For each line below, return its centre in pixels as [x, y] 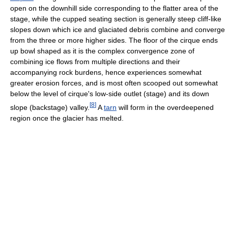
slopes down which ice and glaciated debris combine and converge [118, 30]
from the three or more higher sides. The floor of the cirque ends [114, 40]
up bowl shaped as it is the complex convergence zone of [102, 51]
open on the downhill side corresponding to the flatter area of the [114, 8]
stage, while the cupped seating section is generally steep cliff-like [116, 19]
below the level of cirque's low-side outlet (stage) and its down [110, 94]
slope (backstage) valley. [50, 107]
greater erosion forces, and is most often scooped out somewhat [114, 83]
